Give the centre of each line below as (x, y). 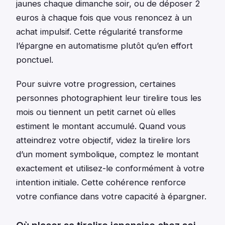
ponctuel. (35, 60)
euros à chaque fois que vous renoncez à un (104, 17)
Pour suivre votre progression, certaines (96, 84)
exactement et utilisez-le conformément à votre (110, 168)
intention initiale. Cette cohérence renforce (101, 182)
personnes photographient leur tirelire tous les (109, 98)
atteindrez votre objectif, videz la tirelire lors (103, 140)
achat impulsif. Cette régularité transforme (99, 31)
